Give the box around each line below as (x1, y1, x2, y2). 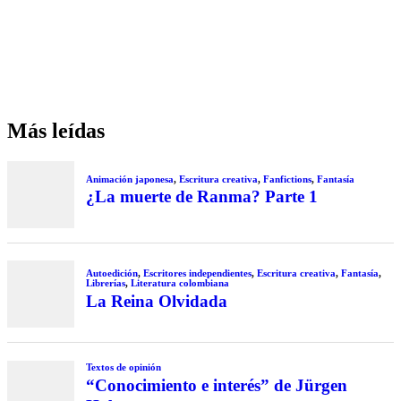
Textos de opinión (85, 362, 161, 373)
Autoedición (85, 268, 138, 279)
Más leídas (7, 119, 105, 143)
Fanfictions (262, 173, 311, 184)
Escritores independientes (142, 268, 252, 279)
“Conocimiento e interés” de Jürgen (85, 376, 347, 396)
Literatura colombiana (130, 277, 229, 289)
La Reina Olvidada (85, 292, 227, 311)
